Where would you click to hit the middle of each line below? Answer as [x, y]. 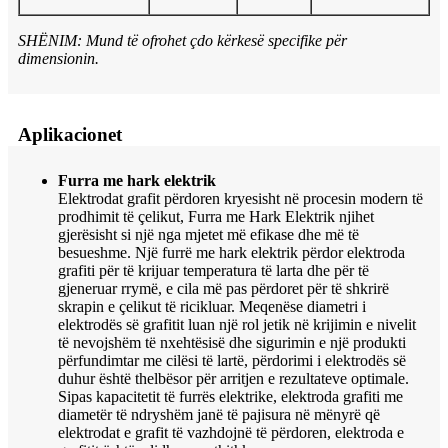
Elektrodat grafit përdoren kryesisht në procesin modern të [240, 199]
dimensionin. [58, 59]
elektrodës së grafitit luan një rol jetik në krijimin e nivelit [237, 325]
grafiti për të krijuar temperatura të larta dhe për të [213, 271]
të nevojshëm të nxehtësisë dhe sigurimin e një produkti [232, 343]
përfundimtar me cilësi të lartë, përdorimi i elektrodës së [232, 361]
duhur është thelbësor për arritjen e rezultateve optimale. [233, 379]
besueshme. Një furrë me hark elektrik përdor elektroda [231, 253]
